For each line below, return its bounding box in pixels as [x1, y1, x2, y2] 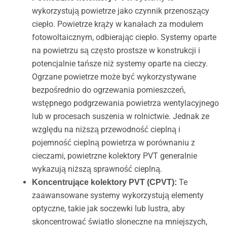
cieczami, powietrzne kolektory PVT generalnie [31, 151, 197, 161]
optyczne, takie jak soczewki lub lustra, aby [31, 204, 185, 214]
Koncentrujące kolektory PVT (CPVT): [31, 178, 177, 187]
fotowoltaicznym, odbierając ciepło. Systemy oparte [31, 32, 216, 43]
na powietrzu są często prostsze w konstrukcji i [31, 46, 200, 56]
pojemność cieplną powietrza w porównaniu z [31, 138, 195, 148]
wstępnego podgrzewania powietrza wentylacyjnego [31, 98, 219, 108]
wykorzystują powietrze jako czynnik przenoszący [31, 6, 209, 16]
